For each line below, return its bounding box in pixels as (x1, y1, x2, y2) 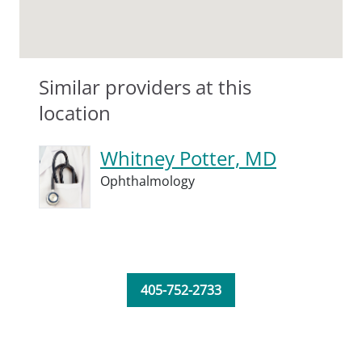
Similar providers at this (39, 74, 251, 100)
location (39, 99, 111, 126)
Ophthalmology (100, 172, 195, 190)
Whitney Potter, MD (100, 145, 276, 171)
